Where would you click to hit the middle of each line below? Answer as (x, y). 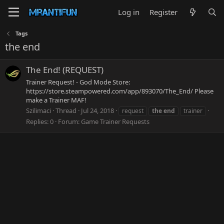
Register (164, 12)
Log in (129, 12)
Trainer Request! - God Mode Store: (78, 82)
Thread (66, 110)
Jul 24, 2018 (97, 110)
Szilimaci (38, 110)
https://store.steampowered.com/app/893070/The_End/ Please (120, 91)
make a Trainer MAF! (56, 100)
